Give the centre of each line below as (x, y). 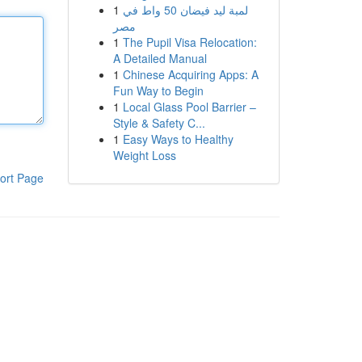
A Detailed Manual (160, 58)
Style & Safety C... (159, 123)
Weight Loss (144, 155)
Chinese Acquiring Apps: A (190, 74)
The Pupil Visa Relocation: (189, 42)
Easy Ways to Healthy (178, 139)
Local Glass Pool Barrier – (189, 107)
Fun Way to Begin (158, 90)
